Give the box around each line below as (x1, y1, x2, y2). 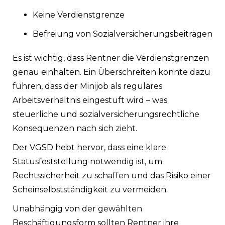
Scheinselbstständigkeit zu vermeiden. (13, 184, 168, 194)
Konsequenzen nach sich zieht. (13, 123, 137, 133)
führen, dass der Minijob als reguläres (13, 81, 162, 91)
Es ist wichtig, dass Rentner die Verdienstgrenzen (13, 53, 209, 63)
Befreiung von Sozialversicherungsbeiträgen (33, 29, 212, 39)
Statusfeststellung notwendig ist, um (13, 156, 162, 166)
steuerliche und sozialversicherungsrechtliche (13, 109, 199, 119)
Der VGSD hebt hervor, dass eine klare (13, 142, 166, 152)
